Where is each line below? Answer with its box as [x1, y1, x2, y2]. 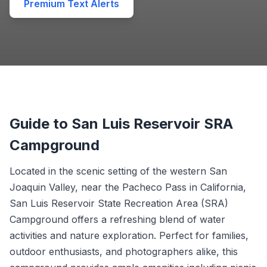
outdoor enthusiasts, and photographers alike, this [10, 246, 238, 257]
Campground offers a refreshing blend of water [10, 213, 225, 225]
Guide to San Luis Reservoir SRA [10, 115, 233, 132]
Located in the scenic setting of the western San [10, 165, 227, 177]
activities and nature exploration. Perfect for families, [10, 229, 249, 241]
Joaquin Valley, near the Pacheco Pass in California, [10, 181, 246, 193]
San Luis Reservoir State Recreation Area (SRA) [10, 197, 228, 209]
